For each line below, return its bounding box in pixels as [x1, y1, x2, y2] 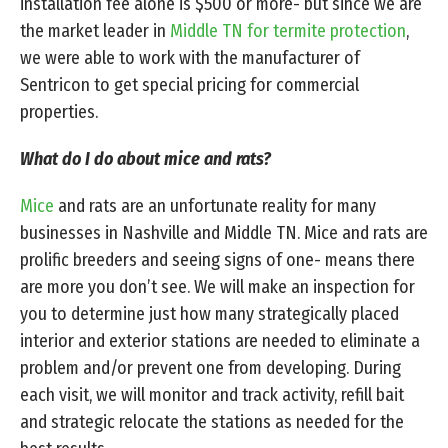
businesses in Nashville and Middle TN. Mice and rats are [20, 222, 428, 245]
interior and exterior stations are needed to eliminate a [20, 330, 420, 353]
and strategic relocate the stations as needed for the [20, 411, 404, 434]
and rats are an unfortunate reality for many [54, 195, 376, 218]
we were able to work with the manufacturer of [20, 47, 360, 70]
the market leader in [20, 20, 170, 43]
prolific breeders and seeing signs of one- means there [20, 249, 415, 272]
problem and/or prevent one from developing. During [20, 357, 401, 380]
